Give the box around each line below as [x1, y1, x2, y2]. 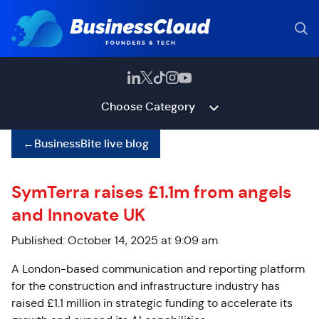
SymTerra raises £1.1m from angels [11, 182, 292, 203]
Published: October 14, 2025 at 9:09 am [11, 234, 218, 247]
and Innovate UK [11, 204, 145, 226]
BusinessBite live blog [34, 136, 149, 151]
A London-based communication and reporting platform [11, 262, 305, 276]
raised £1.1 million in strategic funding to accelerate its [11, 296, 293, 310]
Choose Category [100, 99, 195, 114]
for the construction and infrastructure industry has [11, 279, 280, 293]
